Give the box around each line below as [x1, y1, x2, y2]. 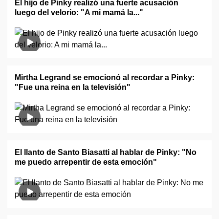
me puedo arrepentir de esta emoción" [15, 158, 157, 166]
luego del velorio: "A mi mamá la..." [15, 8, 143, 17]
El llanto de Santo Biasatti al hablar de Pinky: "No [15, 148, 197, 156]
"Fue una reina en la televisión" [15, 83, 131, 91]
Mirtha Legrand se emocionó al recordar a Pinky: [15, 73, 195, 82]
